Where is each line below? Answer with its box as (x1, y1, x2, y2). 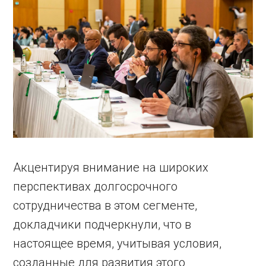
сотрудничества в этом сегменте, (13, 198, 198, 213)
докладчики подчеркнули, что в (13, 217, 192, 232)
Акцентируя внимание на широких (13, 160, 209, 175)
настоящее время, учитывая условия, (13, 236, 222, 251)
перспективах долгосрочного (13, 179, 178, 194)
